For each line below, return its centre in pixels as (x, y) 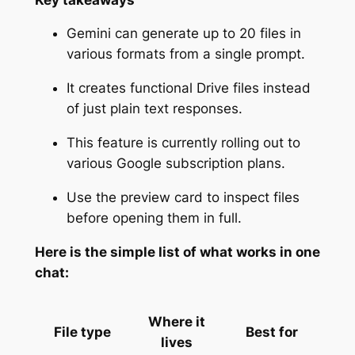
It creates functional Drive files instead (188, 88)
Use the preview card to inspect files (183, 197)
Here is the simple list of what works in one (177, 252)
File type (83, 332)
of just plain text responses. (154, 109)
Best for (271, 332)
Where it (177, 322)
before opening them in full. (154, 218)
